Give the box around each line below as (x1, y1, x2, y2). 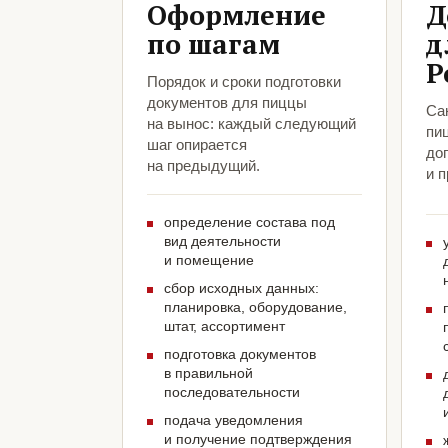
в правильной (164, 365, 253, 382)
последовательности (164, 384, 300, 401)
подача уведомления (164, 412, 303, 429)
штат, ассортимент (164, 318, 285, 335)
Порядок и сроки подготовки (147, 73, 341, 91)
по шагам (147, 26, 280, 63)
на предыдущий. (147, 157, 260, 175)
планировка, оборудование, (164, 299, 347, 316)
